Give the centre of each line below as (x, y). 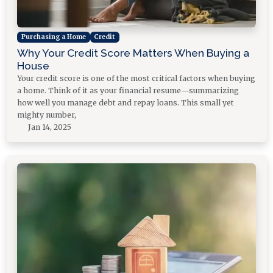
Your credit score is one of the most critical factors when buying (136, 78)
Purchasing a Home (53, 37)
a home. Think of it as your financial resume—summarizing (128, 90)
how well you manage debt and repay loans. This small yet (126, 102)
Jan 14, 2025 (49, 127)
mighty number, (47, 115)
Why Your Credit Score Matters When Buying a (133, 53)
